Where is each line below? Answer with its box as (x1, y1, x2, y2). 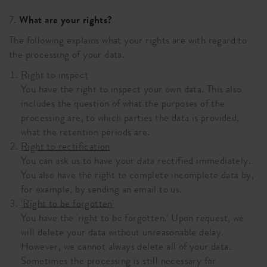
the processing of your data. (9, 47, 125, 62)
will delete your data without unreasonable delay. (21, 225, 224, 240)
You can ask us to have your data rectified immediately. (21, 153, 251, 168)
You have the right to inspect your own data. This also (21, 82, 242, 97)
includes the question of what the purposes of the (21, 96, 225, 111)
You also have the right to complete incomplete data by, (21, 167, 254, 182)
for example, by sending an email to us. (21, 182, 182, 197)
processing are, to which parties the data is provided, (21, 110, 240, 125)
